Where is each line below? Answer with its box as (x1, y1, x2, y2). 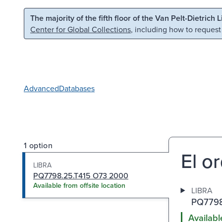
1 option (24, 139, 53, 151)
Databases (59, 82, 95, 94)
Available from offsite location (33, 180, 125, 190)
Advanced (24, 82, 59, 94)
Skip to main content (13, 11, 85, 22)
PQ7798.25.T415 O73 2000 (33, 169, 128, 181)
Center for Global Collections (30, 24, 131, 35)
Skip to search (103, 11, 151, 22)
